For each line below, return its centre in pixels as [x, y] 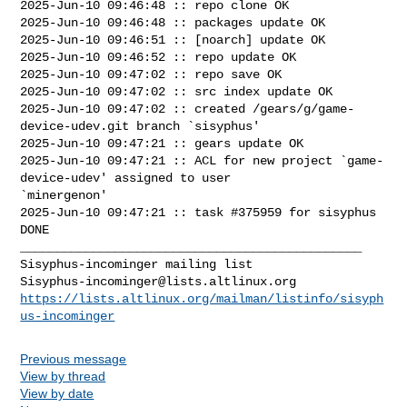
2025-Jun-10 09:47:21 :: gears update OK [162, 143]
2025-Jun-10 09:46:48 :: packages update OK [173, 22]
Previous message [74, 358]
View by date [57, 393]
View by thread [63, 376]
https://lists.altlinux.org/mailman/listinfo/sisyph [202, 298]
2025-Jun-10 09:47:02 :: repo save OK [151, 74]
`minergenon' [64, 195]
